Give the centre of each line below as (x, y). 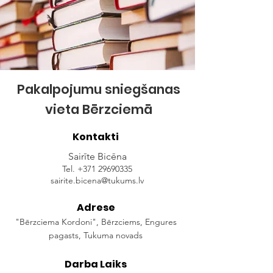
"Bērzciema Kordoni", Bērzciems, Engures (96, 222)
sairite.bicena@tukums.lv (97, 180)
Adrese (96, 207)
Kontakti (96, 137)
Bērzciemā (116, 109)
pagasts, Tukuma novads (96, 235)
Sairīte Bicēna (97, 156)
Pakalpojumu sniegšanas (99, 89)
